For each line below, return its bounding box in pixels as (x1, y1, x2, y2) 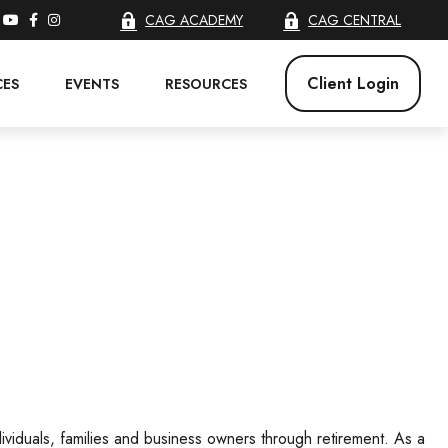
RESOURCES (165, 74, 248, 95)
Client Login (307, 72, 400, 95)
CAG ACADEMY (145, 10, 244, 30)
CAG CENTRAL (308, 10, 402, 30)
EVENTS (65, 74, 120, 95)
